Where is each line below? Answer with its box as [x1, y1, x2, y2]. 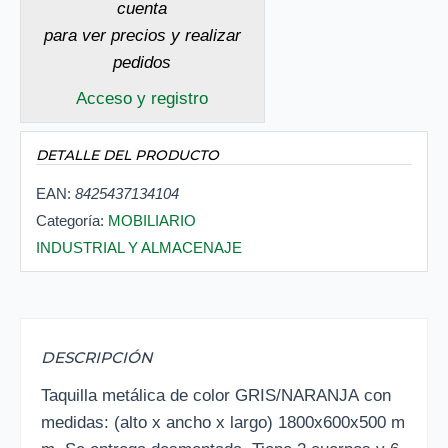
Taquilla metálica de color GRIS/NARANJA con [41, 386, 396, 406]
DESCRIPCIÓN [41, 348, 152, 368]
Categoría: [36, 212, 108, 230]
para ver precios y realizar [43, 26, 241, 46]
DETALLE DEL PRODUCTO [36, 147, 219, 164]
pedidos [113, 53, 172, 73]
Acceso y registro [76, 88, 209, 108]
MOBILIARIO [108, 212, 196, 230]
